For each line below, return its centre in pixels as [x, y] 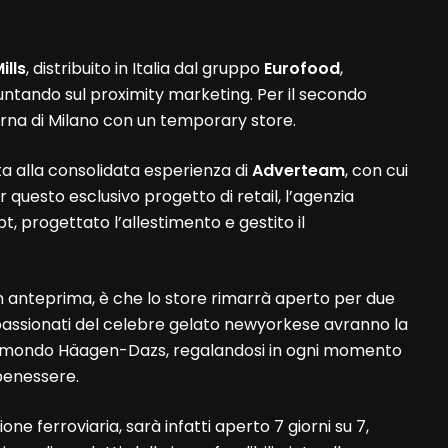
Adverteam [299, 171]
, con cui [377, 171]
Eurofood [302, 69]
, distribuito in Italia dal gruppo [145, 69]
